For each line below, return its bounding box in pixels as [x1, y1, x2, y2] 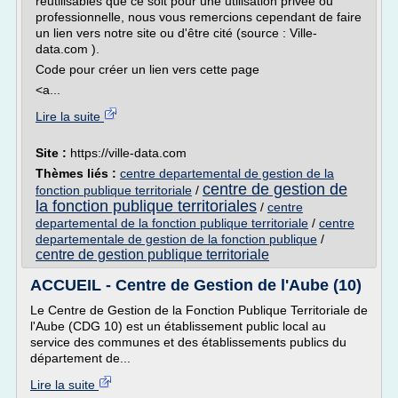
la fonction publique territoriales [36, 197, 257, 215]
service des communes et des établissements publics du [30, 335, 346, 349]
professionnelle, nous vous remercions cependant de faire [36, 10, 362, 24]
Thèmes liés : [36, 166, 120, 180]
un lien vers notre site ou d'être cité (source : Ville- [36, 26, 317, 40]
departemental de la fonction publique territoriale [36, 216, 308, 230]
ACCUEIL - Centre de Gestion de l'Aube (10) [30, 276, 362, 294]
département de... [30, 351, 131, 365]
